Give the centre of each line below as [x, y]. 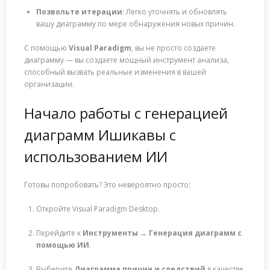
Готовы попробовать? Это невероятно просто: [107, 185]
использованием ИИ [96, 157]
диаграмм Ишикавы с [100, 135]
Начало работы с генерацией [126, 113]
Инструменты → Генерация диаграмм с [162, 233]
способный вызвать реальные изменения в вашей [115, 72]
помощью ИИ [63, 245]
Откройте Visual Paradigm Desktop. [98, 209]
